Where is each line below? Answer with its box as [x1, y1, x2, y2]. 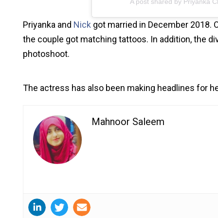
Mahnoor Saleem [91, 115, 164, 127]
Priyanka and [23, 19, 73, 30]
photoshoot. [23, 48, 70, 59]
